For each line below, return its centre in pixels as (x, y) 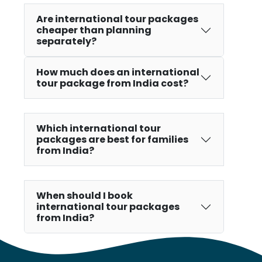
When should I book (84, 196)
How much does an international (118, 73)
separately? (66, 42)
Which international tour (98, 129)
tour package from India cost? (112, 84)
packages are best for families (112, 140)
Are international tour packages (117, 19)
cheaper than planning (94, 30)
